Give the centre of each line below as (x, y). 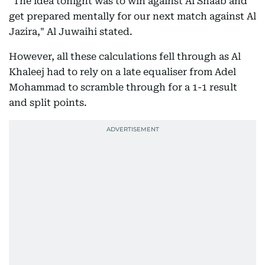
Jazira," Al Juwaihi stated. (71, 32)
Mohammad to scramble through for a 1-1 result (123, 87)
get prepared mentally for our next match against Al (132, 16)
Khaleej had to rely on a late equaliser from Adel (122, 72)
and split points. (48, 103)
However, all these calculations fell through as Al (125, 56)
